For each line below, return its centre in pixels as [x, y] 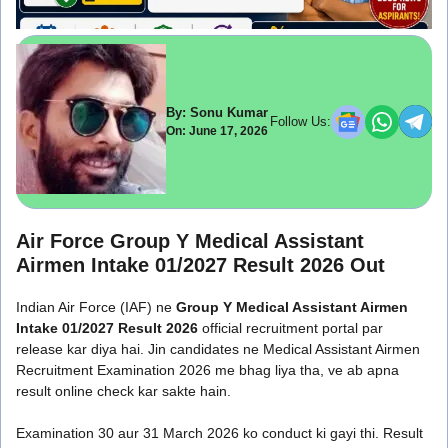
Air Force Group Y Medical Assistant [190, 240]
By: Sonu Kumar [217, 113]
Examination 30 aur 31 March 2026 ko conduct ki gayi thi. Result [219, 432]
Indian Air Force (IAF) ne [96, 306]
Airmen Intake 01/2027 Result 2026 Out [200, 264]
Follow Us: [300, 122]
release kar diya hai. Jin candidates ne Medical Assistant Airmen [218, 348]
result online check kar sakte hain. [123, 390]
